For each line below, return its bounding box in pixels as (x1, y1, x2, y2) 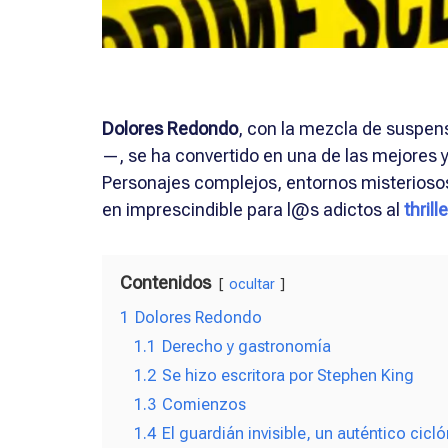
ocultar (229, 275, 275, 293)
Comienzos (162, 394, 246, 414)
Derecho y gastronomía (162, 336, 331, 356)
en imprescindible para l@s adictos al (102, 198, 404, 220)
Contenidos (120, 271, 211, 293)
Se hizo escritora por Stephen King (162, 365, 414, 385)
